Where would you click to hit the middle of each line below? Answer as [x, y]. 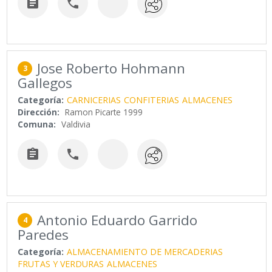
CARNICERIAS [94, 100]
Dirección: [39, 112]
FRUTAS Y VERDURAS [61, 263]
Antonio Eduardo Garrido [117, 220]
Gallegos [45, 83]
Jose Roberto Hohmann [111, 69]
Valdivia [76, 124]
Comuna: [37, 124]
